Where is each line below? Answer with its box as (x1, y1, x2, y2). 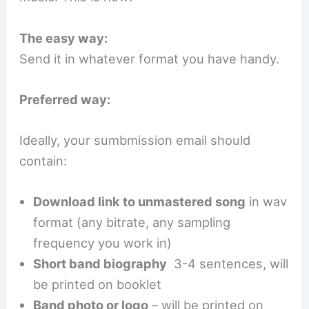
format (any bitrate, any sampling (33, 215, 231, 230)
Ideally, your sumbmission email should (19, 132, 251, 148)
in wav (246, 194, 288, 210)
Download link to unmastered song (33, 194, 246, 210)
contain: (19, 153, 68, 168)
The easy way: (19, 30, 108, 46)
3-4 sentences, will (167, 256, 289, 272)
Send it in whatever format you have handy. (19, 50, 280, 66)
